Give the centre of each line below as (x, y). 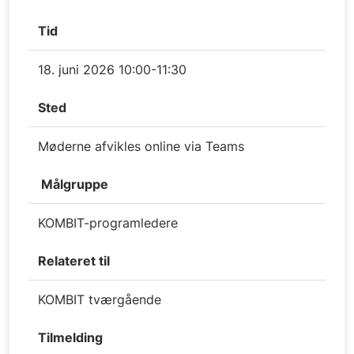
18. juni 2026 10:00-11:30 (112, 69)
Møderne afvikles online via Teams (141, 146)
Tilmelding (70, 337)
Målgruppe (73, 184)
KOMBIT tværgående (100, 299)
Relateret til (74, 260)
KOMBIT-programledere (108, 222)
